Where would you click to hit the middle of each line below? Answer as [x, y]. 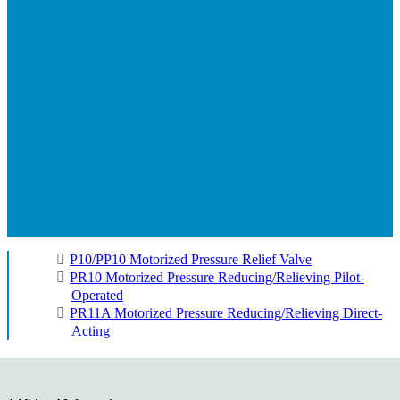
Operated [97, 296]
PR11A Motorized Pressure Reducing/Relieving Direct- [226, 313]
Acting [91, 331]
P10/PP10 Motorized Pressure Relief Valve [191, 260]
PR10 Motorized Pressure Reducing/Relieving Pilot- [217, 278]
